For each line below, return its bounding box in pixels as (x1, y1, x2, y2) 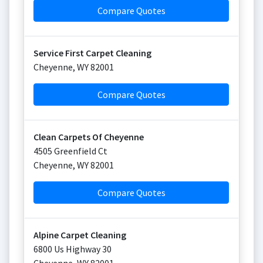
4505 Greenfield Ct (33, 145, 107, 157)
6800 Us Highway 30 (33, 243, 112, 255)
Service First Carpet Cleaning (33, 47, 151, 59)
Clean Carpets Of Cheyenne (33, 131, 144, 143)
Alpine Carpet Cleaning (33, 229, 126, 241)
